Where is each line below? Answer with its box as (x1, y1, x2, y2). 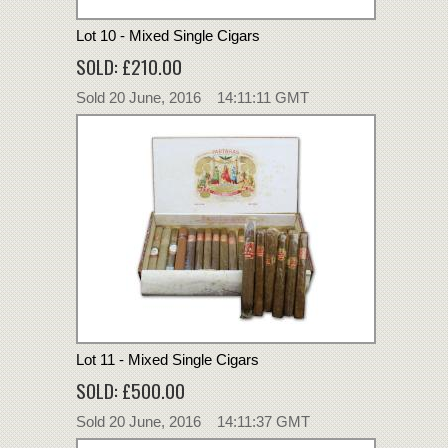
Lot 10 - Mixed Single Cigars (76, 26, 260, 44)
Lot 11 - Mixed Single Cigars (76, 350, 259, 368)
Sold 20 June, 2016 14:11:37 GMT (76, 412, 310, 430)
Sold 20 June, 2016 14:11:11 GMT (76, 88, 309, 106)
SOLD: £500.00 (76, 375, 185, 404)
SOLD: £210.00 (76, 51, 182, 80)
